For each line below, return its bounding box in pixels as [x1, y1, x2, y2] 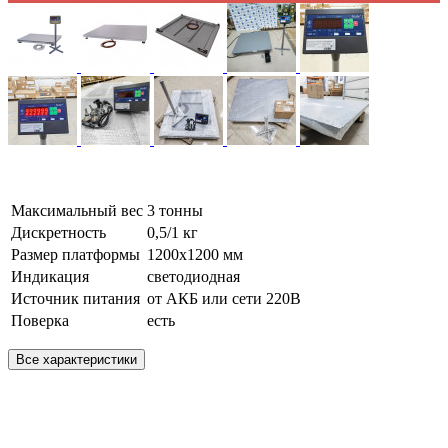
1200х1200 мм [147, 246, 243, 264]
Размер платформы [11, 246, 140, 264]
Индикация [11, 268, 89, 286]
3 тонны [147, 202, 203, 220]
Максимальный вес [11, 202, 143, 220]
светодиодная [147, 268, 240, 286]
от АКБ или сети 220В [147, 290, 301, 308]
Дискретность [11, 224, 106, 242]
